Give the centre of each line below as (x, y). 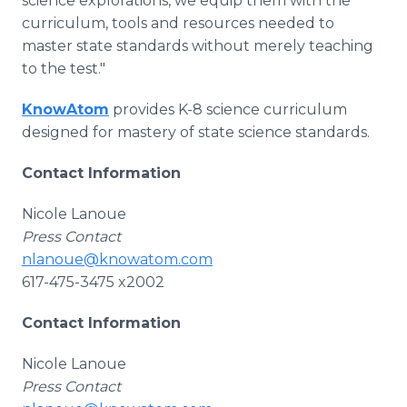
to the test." (64, 69)
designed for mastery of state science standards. (196, 132)
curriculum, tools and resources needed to (178, 23)
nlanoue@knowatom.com (117, 259)
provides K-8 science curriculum (228, 109)
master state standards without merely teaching (198, 46)
